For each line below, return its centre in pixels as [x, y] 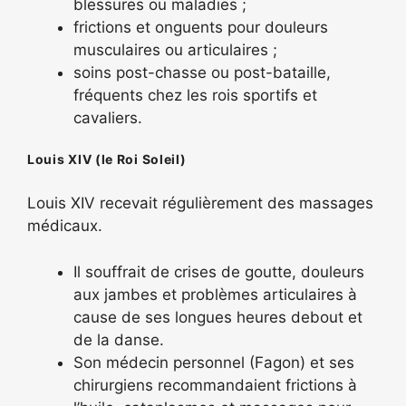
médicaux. [65, 226]
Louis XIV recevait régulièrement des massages [200, 203]
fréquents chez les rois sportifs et [195, 95]
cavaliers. [108, 117]
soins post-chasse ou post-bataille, [202, 72]
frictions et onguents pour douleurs [201, 27]
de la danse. [119, 339]
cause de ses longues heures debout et [218, 317]
